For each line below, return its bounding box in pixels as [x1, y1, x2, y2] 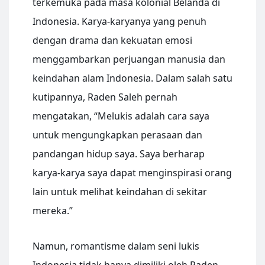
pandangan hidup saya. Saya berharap [33, 147, 205, 161]
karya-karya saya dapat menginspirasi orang [33, 166, 232, 180]
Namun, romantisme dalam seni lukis [33, 240, 199, 253]
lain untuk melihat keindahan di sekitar [33, 185, 207, 199]
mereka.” [33, 204, 73, 218]
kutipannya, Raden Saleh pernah [33, 91, 177, 104]
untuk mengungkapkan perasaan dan [33, 128, 202, 142]
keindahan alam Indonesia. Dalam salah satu [33, 72, 232, 85]
